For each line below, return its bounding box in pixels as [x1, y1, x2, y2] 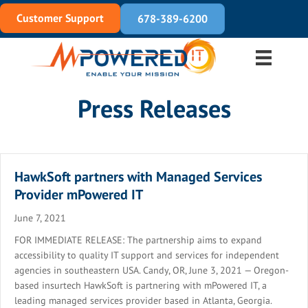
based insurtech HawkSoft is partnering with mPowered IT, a [14, 279, 267, 291]
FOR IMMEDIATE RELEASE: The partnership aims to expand [14, 234, 262, 246]
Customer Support [16, 11, 104, 25]
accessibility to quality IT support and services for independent [14, 249, 279, 261]
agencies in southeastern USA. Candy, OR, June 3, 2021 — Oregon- [14, 264, 289, 276]
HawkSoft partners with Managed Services [14, 168, 262, 186]
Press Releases [77, 92, 231, 124]
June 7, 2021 [14, 212, 66, 224]
